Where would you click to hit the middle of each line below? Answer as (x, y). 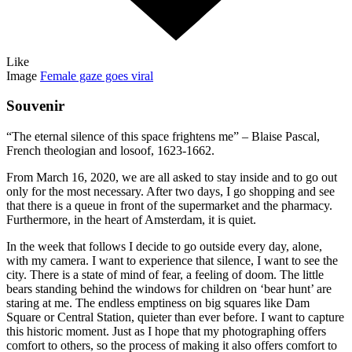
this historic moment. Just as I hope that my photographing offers (166, 331)
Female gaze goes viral (97, 75)
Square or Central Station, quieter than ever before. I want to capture (175, 317)
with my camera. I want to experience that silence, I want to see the (172, 260)
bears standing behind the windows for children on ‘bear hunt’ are (169, 288)
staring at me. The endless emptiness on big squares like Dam (158, 302)
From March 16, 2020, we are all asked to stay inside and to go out (172, 177)
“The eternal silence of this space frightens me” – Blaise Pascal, (163, 136)
